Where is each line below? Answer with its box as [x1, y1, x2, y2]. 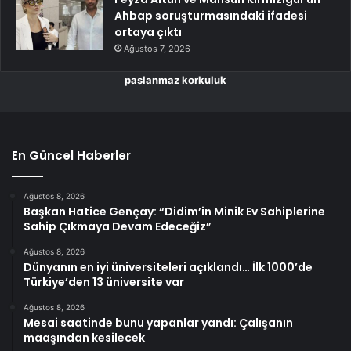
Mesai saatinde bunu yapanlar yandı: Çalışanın [24, 315, 293, 331]
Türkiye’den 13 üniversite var [24, 274, 184, 291]
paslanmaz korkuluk [125, 74, 226, 87]
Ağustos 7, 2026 [124, 43, 190, 55]
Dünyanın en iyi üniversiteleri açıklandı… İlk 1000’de [24, 259, 313, 276]
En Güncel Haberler [12, 147, 131, 165]
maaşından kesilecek [24, 330, 145, 346]
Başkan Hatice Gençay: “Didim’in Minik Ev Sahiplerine [24, 204, 325, 220]
